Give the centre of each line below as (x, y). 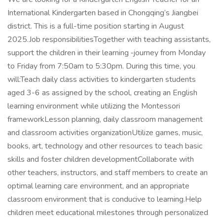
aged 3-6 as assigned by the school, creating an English (102, 93)
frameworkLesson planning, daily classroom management (105, 119)
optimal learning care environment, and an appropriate (98, 186)
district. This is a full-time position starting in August (96, 26)
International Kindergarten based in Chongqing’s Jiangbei (103, 13)
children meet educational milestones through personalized (108, 213)
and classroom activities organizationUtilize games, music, (105, 133)
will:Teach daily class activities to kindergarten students (102, 79)
